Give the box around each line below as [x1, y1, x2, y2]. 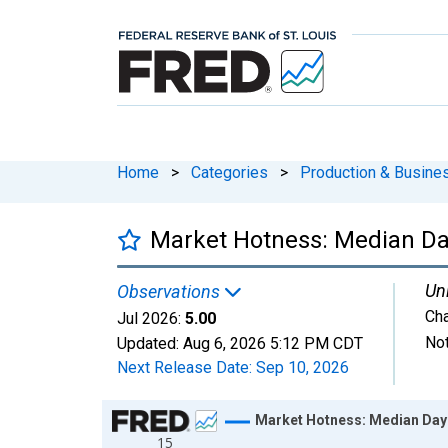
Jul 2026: [117, 308, 181, 328]
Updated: [117, 333, 183, 353]
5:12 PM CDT [270, 333, 363, 353]
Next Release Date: [117, 357, 256, 377]
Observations [117, 280, 224, 302]
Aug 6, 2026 [183, 333, 266, 353]
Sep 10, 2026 [256, 357, 349, 377]
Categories [191, 162, 268, 182]
